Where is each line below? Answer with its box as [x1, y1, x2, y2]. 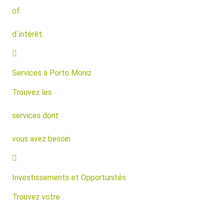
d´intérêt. [12, 30, 44, 39]
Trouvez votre [12, 192, 60, 201]
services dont [12, 111, 59, 120]
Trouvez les [12, 88, 52, 97]
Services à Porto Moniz [12, 68, 92, 77]
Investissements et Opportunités [12, 173, 126, 182]
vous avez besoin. [12, 134, 72, 143]
